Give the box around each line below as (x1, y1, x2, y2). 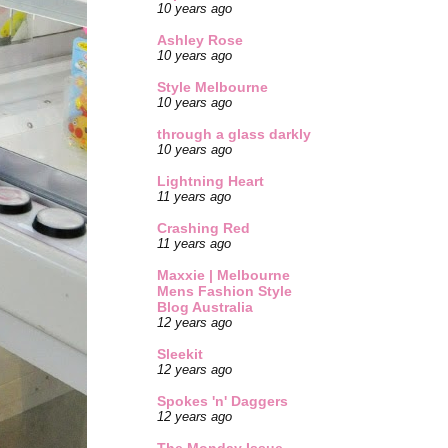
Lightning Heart (157, 173, 264, 190)
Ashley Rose (157, 32, 243, 49)
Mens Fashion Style (157, 283, 292, 300)
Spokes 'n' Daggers (157, 393, 288, 410)
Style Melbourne (157, 79, 268, 96)
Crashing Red (157, 220, 250, 237)
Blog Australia (157, 299, 253, 316)
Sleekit (157, 346, 203, 363)
